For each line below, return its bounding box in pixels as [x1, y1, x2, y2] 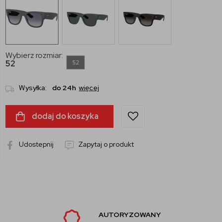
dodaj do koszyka [30, 111, 99, 122]
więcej [79, 83, 99, 93]
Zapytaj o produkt [77, 140, 134, 149]
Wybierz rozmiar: [5, 50, 63, 61]
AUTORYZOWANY [98, 210, 161, 220]
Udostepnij [17, 140, 54, 149]
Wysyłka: [17, 83, 48, 93]
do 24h [52, 83, 76, 93]
